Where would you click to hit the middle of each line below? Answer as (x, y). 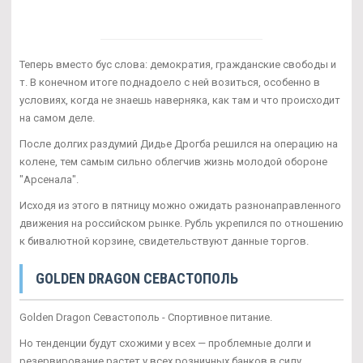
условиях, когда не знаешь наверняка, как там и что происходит (180, 100)
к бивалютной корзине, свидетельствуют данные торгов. (164, 241)
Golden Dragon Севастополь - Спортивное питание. (146, 318)
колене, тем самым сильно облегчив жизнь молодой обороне (173, 162)
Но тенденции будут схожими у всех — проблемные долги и (165, 344)
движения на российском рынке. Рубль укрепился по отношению (181, 224)
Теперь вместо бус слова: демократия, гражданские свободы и (178, 65)
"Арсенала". (49, 180)
